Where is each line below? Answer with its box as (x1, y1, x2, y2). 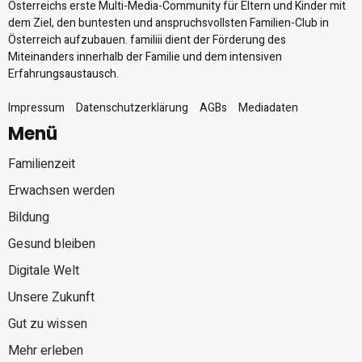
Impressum (8, 99, 65, 116)
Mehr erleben (8, 340, 83, 360)
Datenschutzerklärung (76, 99, 188, 116)
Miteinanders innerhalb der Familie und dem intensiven (8, 48, 282, 65)
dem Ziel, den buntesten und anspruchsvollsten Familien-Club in (8, 14, 329, 32)
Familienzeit (8, 154, 75, 174)
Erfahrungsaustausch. (8, 65, 119, 82)
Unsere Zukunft (8, 287, 95, 307)
